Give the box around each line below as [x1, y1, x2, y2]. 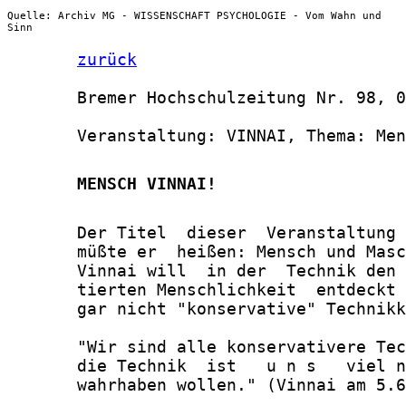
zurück [77, 50, 137, 70]
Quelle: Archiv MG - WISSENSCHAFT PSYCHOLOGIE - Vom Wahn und [7, 9, 382, 22]
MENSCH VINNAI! [7, 174, 217, 194]
